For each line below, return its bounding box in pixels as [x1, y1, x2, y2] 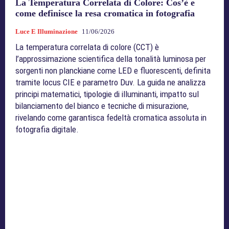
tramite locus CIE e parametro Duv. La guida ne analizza [15, 77, 205, 88]
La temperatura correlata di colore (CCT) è [15, 42, 159, 53]
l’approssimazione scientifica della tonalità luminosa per [15, 54, 206, 64]
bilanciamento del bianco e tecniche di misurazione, [15, 101, 189, 111]
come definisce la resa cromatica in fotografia [15, 8, 195, 19]
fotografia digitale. [15, 124, 79, 135]
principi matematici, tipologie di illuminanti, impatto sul [15, 89, 199, 100]
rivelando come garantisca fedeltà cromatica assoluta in [15, 112, 207, 123]
